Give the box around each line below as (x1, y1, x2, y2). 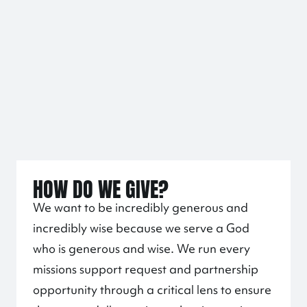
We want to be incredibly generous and (33, 199, 248, 215)
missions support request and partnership (33, 261, 258, 277)
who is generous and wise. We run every (33, 241, 250, 256)
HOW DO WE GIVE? (33, 169, 169, 205)
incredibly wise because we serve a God (33, 220, 249, 236)
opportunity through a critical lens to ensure (33, 282, 271, 297)
